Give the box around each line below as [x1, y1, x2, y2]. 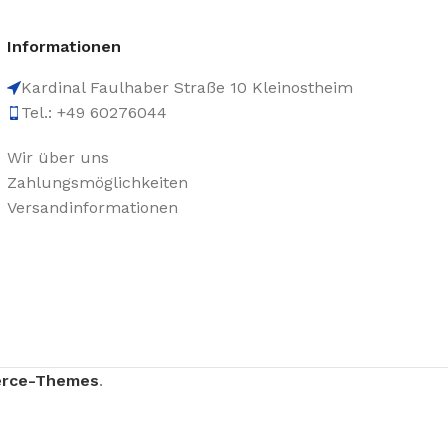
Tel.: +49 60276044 [20, 103, 167, 122]
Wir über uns [6, 148, 109, 167]
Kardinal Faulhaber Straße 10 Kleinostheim [20, 78, 353, 97]
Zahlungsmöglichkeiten [6, 173, 188, 192]
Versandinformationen [6, 198, 178, 217]
